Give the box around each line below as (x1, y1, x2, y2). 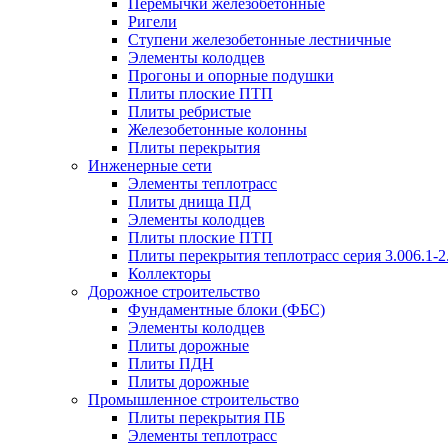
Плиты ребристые (128, 103, 251, 120)
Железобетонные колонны (128, 121, 307, 138)
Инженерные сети (88, 157, 212, 174)
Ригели (128, 13, 177, 30)
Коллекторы (128, 265, 211, 282)
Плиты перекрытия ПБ (128, 409, 285, 426)
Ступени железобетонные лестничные (128, 31, 391, 48)
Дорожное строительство (88, 283, 260, 300)
